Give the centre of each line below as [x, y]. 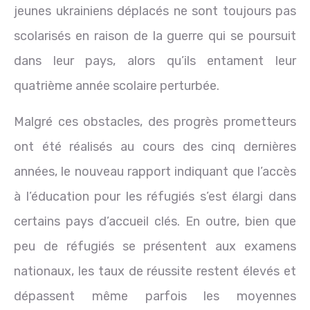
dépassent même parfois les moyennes [155, 296]
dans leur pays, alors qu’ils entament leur [155, 61]
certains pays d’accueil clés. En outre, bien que [155, 221]
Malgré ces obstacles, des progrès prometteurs [155, 121]
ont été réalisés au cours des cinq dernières [155, 146]
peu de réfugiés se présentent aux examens [155, 246]
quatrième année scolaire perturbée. [117, 85]
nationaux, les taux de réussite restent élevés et [155, 271]
